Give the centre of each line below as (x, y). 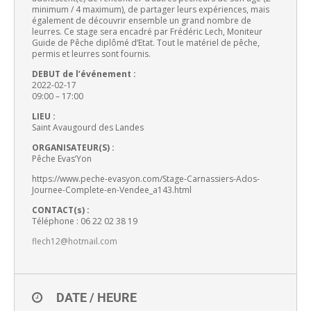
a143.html (172, 190)
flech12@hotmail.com (75, 242)
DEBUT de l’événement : (84, 74)
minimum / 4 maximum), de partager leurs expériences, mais (151, 10)
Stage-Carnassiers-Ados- (211, 179)
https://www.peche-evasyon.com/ (97, 179)
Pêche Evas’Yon (62, 159)
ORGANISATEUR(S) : (73, 148)
